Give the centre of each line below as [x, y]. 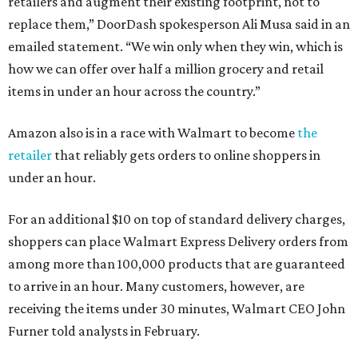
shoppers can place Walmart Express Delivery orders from [178, 241]
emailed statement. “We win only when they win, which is [175, 46]
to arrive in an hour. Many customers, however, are [156, 286]
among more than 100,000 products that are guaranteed [177, 264]
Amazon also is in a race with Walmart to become [153, 133]
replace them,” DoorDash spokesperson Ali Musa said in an [179, 24]
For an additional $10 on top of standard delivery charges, [177, 219]
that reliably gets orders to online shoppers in [186, 155]
